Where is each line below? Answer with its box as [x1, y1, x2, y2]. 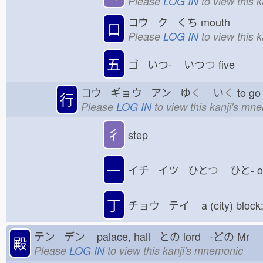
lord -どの [180, 228, 234, 244]
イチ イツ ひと [128, 162, 208, 177]
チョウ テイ [128, 197, 198, 213]
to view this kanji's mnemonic [104, 242, 243, 258]
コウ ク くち [128, 14, 198, 29]
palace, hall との [94, 228, 180, 244]
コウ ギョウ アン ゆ [81, 84, 191, 100]
